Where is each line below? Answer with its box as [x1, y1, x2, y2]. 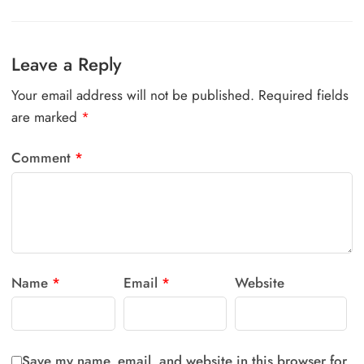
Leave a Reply [11, 51, 123, 78]
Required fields [258, 84, 349, 105]
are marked [11, 106, 82, 127]
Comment [11, 148, 76, 167]
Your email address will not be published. [11, 84, 255, 105]
